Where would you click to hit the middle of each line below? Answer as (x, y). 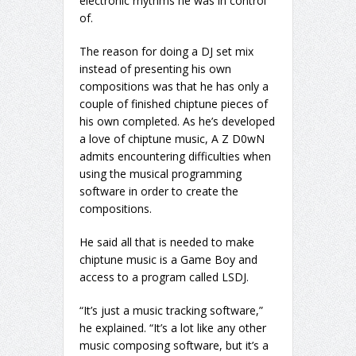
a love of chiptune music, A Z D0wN (172, 139)
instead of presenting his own (155, 69)
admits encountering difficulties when (175, 157)
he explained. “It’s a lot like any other (173, 328)
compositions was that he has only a (174, 87)
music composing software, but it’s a (174, 346)
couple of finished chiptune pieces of (174, 104)
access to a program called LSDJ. (164, 277)
